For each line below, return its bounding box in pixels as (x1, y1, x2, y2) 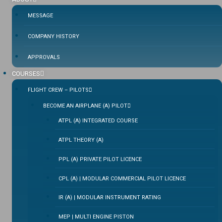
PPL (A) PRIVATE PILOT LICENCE (58, 156, 142, 163)
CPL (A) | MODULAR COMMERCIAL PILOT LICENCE (58, 175, 186, 182)
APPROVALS (28, 54, 60, 61)
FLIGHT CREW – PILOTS (28, 87, 89, 94)
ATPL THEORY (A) (58, 136, 104, 143)
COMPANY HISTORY (28, 33, 79, 40)
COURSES (12, 70, 40, 78)
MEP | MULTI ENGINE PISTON (58, 214, 134, 221)
